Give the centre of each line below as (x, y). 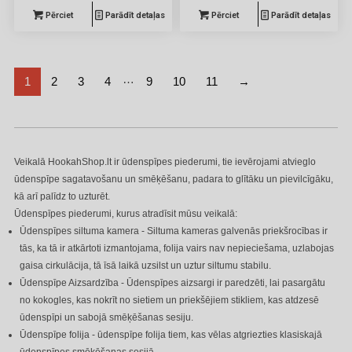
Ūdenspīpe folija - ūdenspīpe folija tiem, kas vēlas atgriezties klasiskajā (171, 334)
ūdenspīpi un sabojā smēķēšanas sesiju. (106, 317)
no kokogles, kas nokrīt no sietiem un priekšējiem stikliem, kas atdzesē (169, 300)
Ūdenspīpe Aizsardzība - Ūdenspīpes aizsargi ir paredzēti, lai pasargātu (172, 282)
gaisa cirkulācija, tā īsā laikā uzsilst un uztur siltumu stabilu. (145, 265)
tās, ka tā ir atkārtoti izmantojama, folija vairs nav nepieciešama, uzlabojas (177, 248)
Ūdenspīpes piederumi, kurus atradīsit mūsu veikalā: (126, 213)
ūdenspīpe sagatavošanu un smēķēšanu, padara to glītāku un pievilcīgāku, (174, 179)
